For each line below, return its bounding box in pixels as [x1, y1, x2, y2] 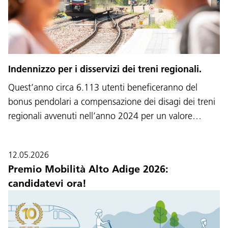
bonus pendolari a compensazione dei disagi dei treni [8, 95, 215, 107]
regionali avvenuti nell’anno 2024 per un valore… [8, 109, 202, 122]
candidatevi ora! [8, 177, 87, 189]
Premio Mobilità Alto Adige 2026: [8, 162, 168, 175]
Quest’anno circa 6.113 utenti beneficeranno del [8, 81, 197, 93]
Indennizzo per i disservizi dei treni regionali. [8, 63, 202, 75]
